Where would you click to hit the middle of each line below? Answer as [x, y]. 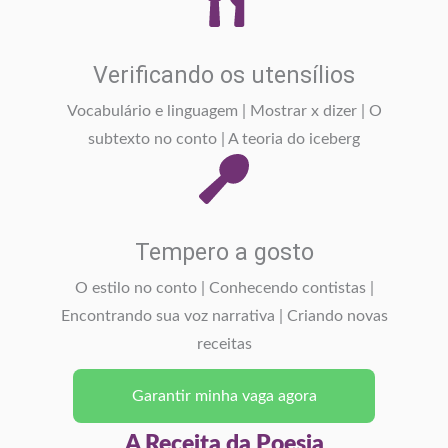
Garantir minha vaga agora [224, 395]
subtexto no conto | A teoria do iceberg [224, 139]
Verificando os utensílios [224, 74]
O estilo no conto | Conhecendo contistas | [224, 288]
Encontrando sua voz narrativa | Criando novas [224, 316]
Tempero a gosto [224, 251]
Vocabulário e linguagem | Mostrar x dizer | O [224, 111]
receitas [224, 344]
